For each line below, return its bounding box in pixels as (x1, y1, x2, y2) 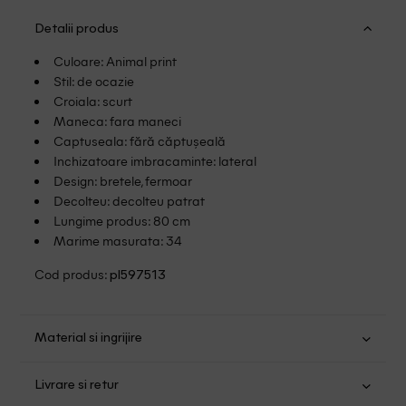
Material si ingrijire (34, 332, 143, 346)
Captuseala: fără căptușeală (53, 131, 227, 150)
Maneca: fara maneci (53, 111, 182, 130)
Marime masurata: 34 (53, 231, 183, 250)
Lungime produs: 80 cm (53, 211, 191, 230)
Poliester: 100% (34, 361, 122, 380)
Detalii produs (34, 22, 120, 36)
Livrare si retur (34, 379, 120, 393)
